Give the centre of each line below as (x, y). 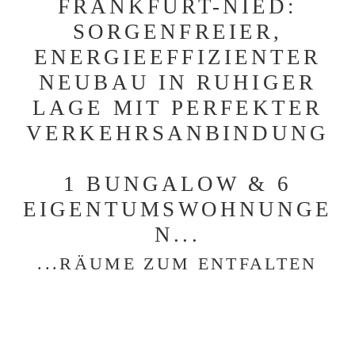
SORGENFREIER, (177, 32)
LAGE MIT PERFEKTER (177, 108)
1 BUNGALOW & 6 (177, 184)
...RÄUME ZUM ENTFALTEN (177, 263)
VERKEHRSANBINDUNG (177, 133)
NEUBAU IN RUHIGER (177, 82)
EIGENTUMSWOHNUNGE (177, 209)
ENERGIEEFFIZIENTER (177, 57)
